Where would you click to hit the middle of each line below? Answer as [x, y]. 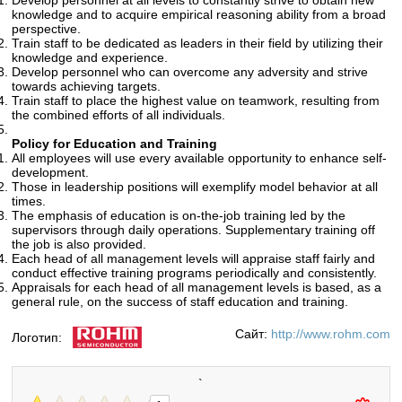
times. [29, 201]
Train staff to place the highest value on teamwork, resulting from [196, 101]
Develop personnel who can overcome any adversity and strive [190, 72]
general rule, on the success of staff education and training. [180, 302]
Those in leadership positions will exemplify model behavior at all [195, 187]
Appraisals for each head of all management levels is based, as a [197, 288]
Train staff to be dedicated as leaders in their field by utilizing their [198, 44]
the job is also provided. [79, 245]
